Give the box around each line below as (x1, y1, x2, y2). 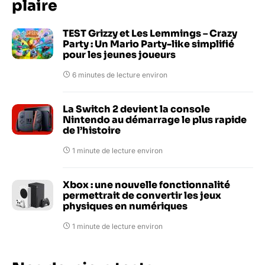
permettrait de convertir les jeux (63, 189, 221, 202)
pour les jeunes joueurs (63, 48, 176, 61)
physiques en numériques (63, 199, 188, 212)
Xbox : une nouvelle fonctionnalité (63, 178, 230, 191)
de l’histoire (63, 124, 121, 137)
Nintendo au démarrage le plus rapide (63, 113, 247, 126)
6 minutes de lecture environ (72, 70, 167, 79)
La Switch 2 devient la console (63, 102, 210, 115)
